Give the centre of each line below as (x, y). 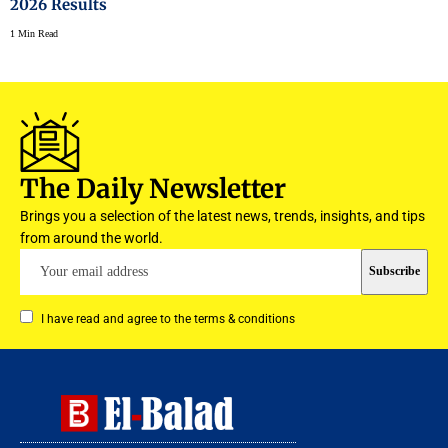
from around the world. (91, 237)
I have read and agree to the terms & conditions (167, 318)
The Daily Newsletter (153, 188)
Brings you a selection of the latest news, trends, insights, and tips (222, 215)
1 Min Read (34, 33)
